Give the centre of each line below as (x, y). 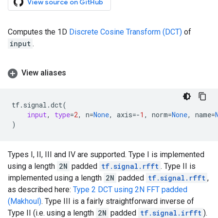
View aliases (44, 73)
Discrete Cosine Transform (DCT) (126, 32)
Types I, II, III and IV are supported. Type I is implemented (106, 154)
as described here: (40, 190)
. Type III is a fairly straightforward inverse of (118, 201)
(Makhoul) (25, 201)
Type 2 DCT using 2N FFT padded (130, 190)
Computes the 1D (38, 32)
